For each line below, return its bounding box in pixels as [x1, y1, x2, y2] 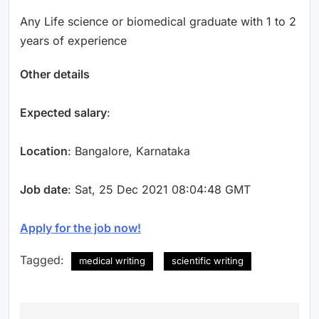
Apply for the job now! [20, 220, 141, 235]
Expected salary [20, 105, 107, 120]
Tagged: [20, 252, 68, 267]
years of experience [20, 33, 127, 48]
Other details [20, 66, 90, 81]
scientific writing [172, 254, 244, 266]
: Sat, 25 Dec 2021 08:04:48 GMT [68, 182, 251, 197]
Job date [20, 182, 68, 197]
